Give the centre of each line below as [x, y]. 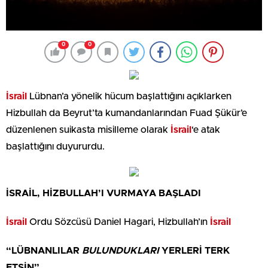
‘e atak [206, 130]
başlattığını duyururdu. [55, 146]
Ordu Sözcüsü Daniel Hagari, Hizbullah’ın [118, 222]
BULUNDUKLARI [122, 250]
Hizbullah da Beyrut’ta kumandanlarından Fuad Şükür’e [127, 113]
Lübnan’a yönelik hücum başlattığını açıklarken [129, 96]
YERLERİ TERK [196, 250]
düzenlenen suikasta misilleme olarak [88, 130]
